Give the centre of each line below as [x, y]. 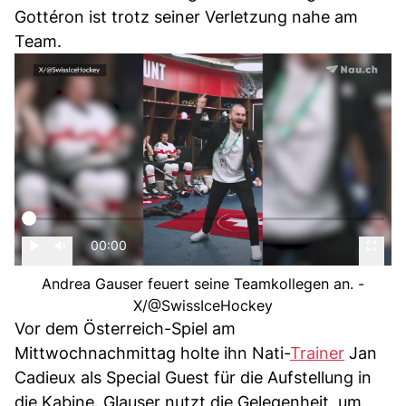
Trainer [317, 353]
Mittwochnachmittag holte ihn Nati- [152, 353]
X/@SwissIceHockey [203, 306]
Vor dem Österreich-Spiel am [125, 329]
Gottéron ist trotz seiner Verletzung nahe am [186, 17]
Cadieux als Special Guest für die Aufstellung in [193, 378]
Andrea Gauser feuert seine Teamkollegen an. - [203, 284]
